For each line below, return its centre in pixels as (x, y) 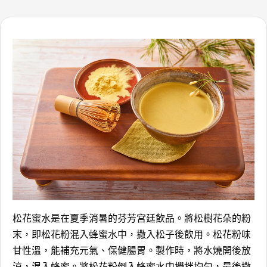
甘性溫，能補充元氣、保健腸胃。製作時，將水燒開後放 (132, 249)
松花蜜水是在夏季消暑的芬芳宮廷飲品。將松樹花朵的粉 (132, 217)
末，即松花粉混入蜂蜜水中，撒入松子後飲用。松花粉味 (132, 233)
